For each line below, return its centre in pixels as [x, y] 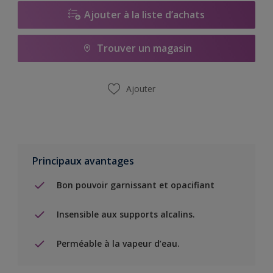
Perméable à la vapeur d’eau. [118, 244]
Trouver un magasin [144, 48]
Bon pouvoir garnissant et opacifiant [136, 185]
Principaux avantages [83, 161]
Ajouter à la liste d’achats [144, 15]
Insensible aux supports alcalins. [126, 214]
